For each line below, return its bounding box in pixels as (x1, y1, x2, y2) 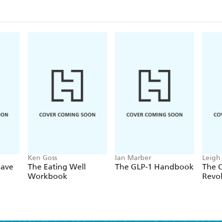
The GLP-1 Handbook (115, 162, 194, 172)
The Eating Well (28, 162, 86, 172)
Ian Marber (115, 154, 151, 163)
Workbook (28, 171, 67, 181)
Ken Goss (28, 154, 57, 163)
